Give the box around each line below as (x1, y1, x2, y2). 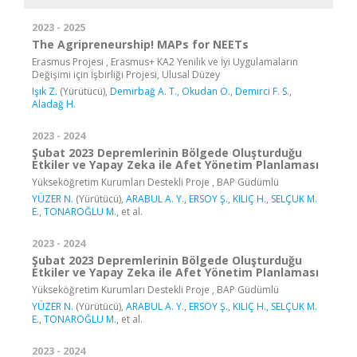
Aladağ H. (32, 96, 76, 111)
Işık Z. (32, 84, 57, 98)
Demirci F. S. (235, 84, 289, 98)
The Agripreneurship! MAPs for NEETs (32, 36, 249, 52)
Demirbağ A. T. (110, 84, 177, 98)
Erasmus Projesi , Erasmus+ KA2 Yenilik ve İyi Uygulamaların (32, 54, 298, 69)
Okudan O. (182, 84, 230, 98)
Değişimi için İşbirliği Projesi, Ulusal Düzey (32, 67, 220, 81)
